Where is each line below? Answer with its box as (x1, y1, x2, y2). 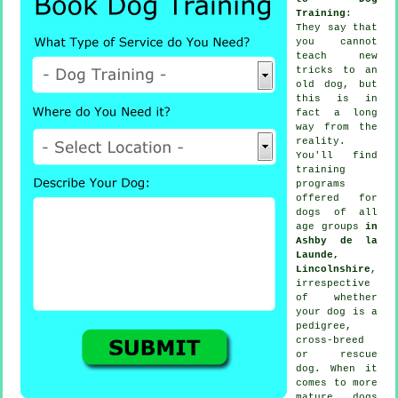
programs (296, 178, 346, 189)
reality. (296, 135, 346, 147)
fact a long (296, 107, 378, 118)
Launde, (296, 249, 339, 260)
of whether (296, 291, 378, 303)
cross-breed (296, 334, 364, 346)
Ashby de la (296, 235, 378, 246)
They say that (296, 21, 378, 33)
